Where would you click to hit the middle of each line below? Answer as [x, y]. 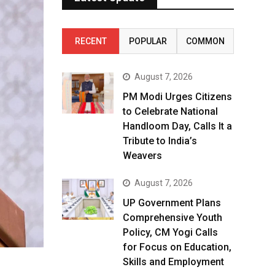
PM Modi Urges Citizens [177, 97]
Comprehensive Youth [172, 218]
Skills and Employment [173, 262]
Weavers [142, 156]
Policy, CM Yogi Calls [170, 232]
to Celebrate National [170, 111]
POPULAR [148, 41]
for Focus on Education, [177, 247]
